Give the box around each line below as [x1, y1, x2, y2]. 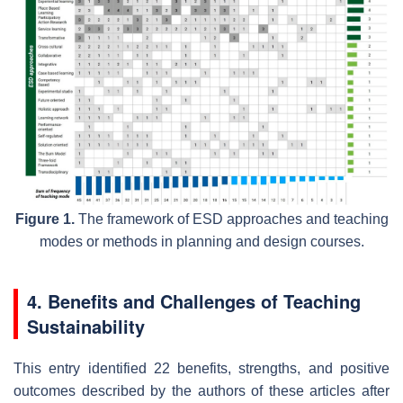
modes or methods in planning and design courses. [39, 234, 364, 250]
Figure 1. [14, 211, 75, 228]
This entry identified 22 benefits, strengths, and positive [13, 361, 390, 377]
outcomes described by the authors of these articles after [13, 383, 390, 399]
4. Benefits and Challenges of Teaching [27, 288, 361, 315]
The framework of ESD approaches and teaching [74, 211, 389, 228]
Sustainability [27, 313, 145, 340]
